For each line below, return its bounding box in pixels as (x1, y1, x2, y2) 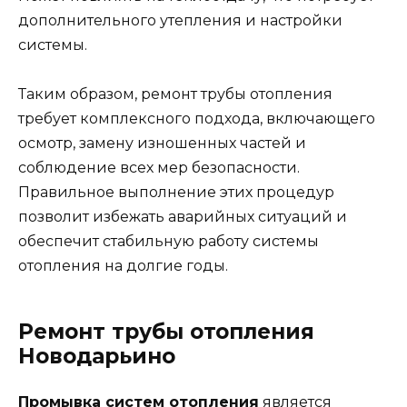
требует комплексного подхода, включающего (18, 110, 375, 128)
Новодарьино (18, 343, 175, 370)
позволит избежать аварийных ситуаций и (18, 208, 347, 226)
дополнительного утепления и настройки (18, 11, 342, 29)
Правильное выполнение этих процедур (18, 184, 334, 202)
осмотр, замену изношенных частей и (18, 134, 306, 153)
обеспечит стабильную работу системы (18, 233, 319, 251)
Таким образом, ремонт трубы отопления (18, 85, 333, 104)
